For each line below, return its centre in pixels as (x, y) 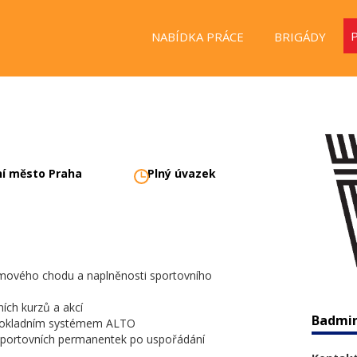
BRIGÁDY (300, 37)
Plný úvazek (182, 173)
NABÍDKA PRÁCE (197, 37)
